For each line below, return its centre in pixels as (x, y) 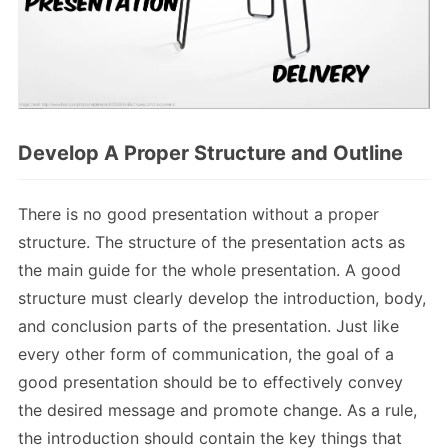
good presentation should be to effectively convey (210, 381)
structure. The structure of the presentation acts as (211, 241)
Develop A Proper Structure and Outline (210, 152)
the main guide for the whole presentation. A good (209, 269)
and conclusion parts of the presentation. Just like (208, 325)
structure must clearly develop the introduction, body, (222, 297)
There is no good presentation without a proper (198, 213)
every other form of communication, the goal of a (206, 353)
